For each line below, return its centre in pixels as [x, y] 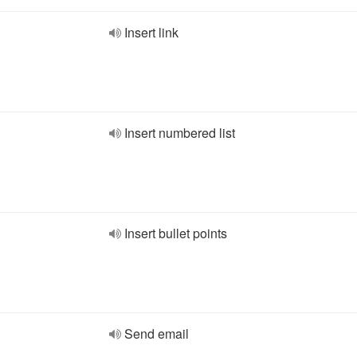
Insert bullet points [176, 233]
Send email [157, 333]
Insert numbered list [180, 133]
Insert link [151, 32]
